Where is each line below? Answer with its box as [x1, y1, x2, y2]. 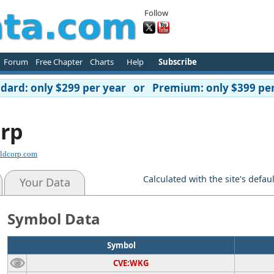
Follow [144, 7, 168, 18]
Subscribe [158, 56, 197, 67]
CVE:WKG [113, 257, 149, 268]
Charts [89, 56, 114, 67]
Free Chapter [35, 56, 83, 67]
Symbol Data [7, 209, 100, 229]
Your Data [19, 175, 70, 190]
